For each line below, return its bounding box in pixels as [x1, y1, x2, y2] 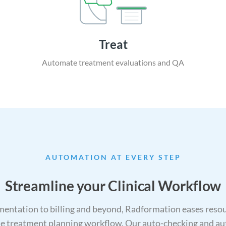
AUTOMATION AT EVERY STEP [45, 153, 181, 162]
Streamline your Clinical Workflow [5, 177, 221, 195]
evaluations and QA [116, 58, 184, 68]
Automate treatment [42, 58, 116, 68]
